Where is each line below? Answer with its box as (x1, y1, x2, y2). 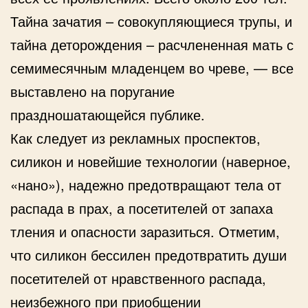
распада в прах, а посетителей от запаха (10, 197, 273, 218)
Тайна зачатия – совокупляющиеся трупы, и (10, 10, 292, 31)
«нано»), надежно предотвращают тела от (10, 174, 281, 195)
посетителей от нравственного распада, (10, 267, 266, 288)
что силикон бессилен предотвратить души (10, 244, 287, 265)
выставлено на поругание (10, 80, 175, 101)
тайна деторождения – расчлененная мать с (10, 34, 294, 54)
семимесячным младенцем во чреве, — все (10, 57, 294, 78)
